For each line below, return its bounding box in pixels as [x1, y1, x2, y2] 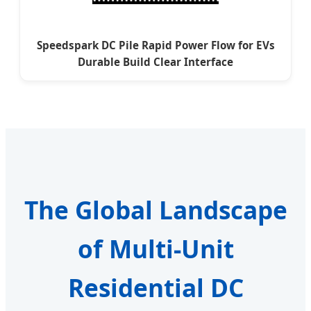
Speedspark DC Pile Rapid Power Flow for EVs [36, 38, 275, 53]
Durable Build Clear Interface [78, 55, 233, 69]
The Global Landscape [24, 193, 287, 227]
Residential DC [67, 271, 244, 305]
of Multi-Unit [77, 232, 234, 266]
